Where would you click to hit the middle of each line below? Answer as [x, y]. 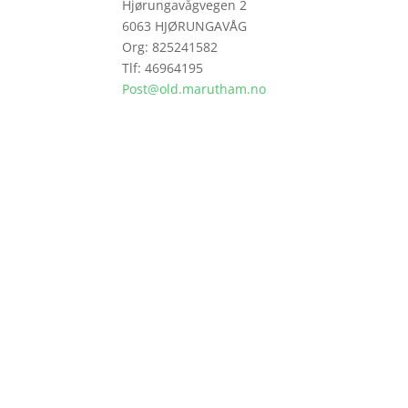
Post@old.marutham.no [194, 89]
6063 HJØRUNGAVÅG [185, 26]
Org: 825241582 [170, 47]
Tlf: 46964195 [163, 68]
